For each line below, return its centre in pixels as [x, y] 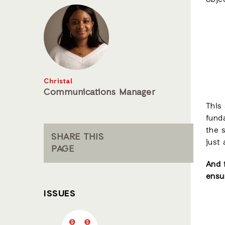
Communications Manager [99, 92]
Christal [58, 82]
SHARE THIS [77, 137]
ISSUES [60, 194]
